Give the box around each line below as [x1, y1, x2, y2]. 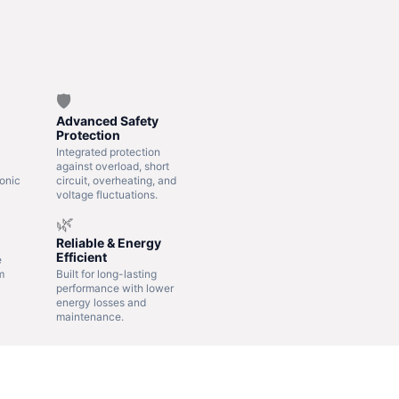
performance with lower [56, 281, 175, 295]
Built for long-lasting [56, 266, 158, 281]
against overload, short [56, 159, 170, 173]
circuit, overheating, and [56, 173, 177, 187]
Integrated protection [56, 144, 161, 159]
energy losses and [56, 295, 147, 309]
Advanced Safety [56, 112, 159, 128]
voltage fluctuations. [56, 187, 159, 201]
